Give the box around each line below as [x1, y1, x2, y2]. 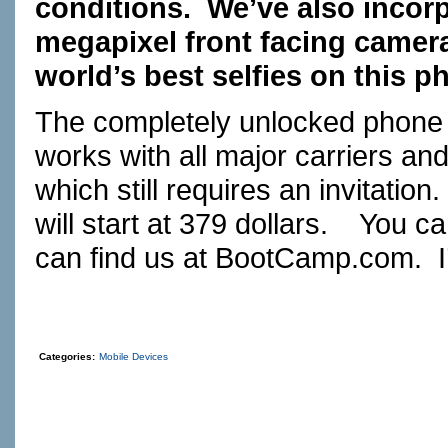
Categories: [39, 351, 95, 362]
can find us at [35, 241, 215, 274]
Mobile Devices [99, 351, 168, 362]
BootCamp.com [215, 241, 414, 274]
